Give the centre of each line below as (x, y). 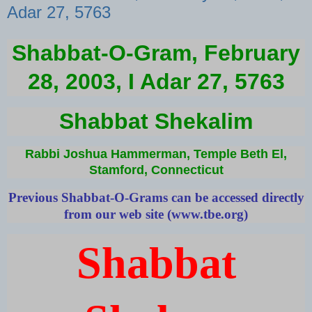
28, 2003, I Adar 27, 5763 (156, 81)
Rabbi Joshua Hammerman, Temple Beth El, (156, 154)
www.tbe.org (208, 214)
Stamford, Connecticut (156, 170)
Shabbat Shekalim (156, 121)
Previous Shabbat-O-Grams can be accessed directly (156, 198)
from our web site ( (118, 214)
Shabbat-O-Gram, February (156, 53)
